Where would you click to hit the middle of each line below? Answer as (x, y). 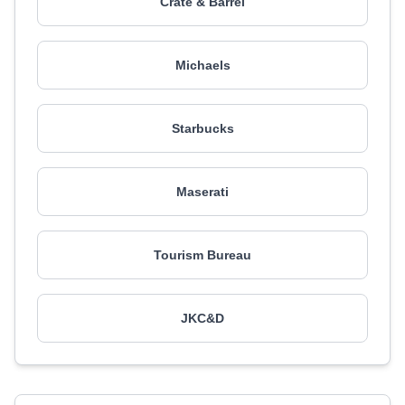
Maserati (202, 192)
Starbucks (202, 128)
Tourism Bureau (202, 255)
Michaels (202, 65)
